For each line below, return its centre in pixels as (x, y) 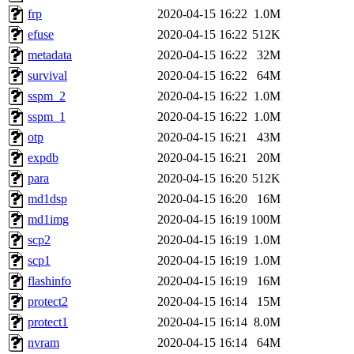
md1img (48, 220)
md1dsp (47, 199)
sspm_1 (47, 117)
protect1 (48, 322)
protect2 (48, 302)
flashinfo (49, 281)
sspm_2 (47, 96)
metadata (50, 55)
